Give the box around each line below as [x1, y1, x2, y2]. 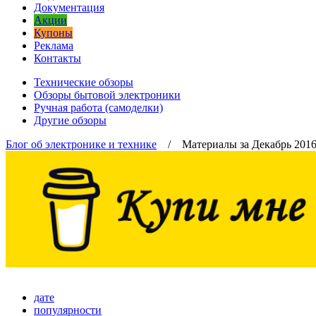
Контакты [34, 52, 81, 64]
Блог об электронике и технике [6, 138, 157, 150]
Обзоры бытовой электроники [34, 89, 181, 101]
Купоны [34, 27, 73, 39]
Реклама [34, 39, 73, 51]
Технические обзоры [34, 76, 133, 88]
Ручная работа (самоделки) [34, 102, 163, 114]
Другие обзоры [34, 114, 107, 126]
